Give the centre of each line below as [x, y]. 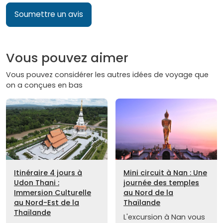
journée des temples [161, 182]
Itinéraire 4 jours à [48, 172]
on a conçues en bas [44, 85]
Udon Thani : [37, 182]
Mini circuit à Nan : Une [165, 172]
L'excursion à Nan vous [164, 217]
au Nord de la [148, 192]
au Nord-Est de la [47, 202]
